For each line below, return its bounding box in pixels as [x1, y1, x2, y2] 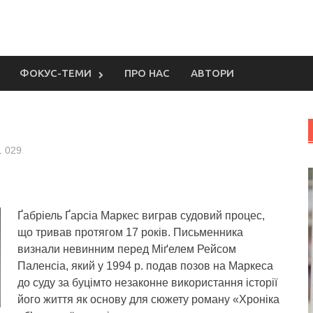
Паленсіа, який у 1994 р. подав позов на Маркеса [17, 260, 273, 272]
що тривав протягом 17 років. [17, 226, 173, 238]
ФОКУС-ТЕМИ [20, 67, 92, 79]
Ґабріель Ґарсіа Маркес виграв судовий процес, [17, 210, 265, 221]
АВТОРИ [191, 67, 234, 79]
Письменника [173, 226, 243, 238]
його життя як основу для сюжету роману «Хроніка [17, 293, 279, 305]
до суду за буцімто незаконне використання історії [17, 277, 277, 289]
